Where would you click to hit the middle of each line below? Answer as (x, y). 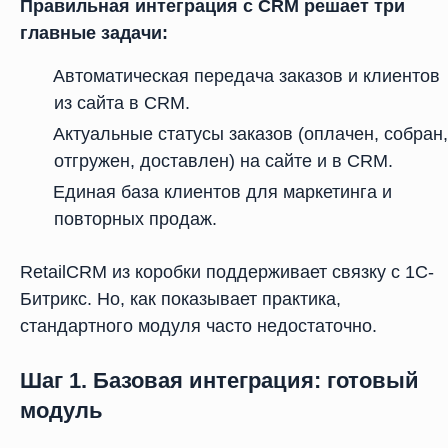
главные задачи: (94, 33)
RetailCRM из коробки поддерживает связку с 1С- (227, 272)
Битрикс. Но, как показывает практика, (180, 299)
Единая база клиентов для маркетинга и (222, 192)
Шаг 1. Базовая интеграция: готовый (219, 380)
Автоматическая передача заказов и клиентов (246, 76)
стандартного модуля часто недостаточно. (198, 326)
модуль (61, 410)
